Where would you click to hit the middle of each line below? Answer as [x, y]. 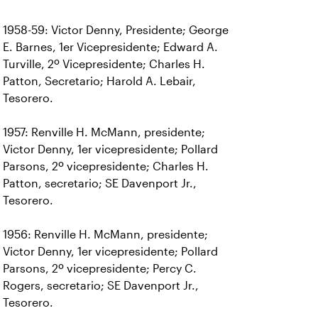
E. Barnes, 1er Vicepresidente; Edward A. [110, 47]
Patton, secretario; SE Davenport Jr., [100, 183]
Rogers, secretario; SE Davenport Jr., [101, 286]
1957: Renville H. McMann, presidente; [104, 132]
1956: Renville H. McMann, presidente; [105, 235]
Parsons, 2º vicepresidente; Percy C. [100, 269]
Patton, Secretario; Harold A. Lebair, [99, 81]
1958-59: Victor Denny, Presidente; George [116, 30]
